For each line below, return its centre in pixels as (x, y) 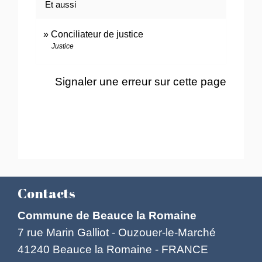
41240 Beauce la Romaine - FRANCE (113, 249)
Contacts (46, 193)
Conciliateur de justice (97, 34)
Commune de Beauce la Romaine (107, 215)
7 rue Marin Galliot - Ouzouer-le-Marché (117, 232)
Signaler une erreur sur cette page (140, 82)
